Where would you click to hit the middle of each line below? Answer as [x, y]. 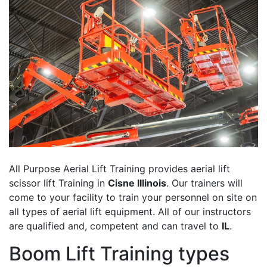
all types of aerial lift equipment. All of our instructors [130, 212]
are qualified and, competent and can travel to [115, 226]
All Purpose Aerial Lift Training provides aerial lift [119, 169]
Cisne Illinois [137, 183]
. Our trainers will [204, 183]
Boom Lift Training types [119, 254]
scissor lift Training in [58, 183]
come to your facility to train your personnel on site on [133, 198]
